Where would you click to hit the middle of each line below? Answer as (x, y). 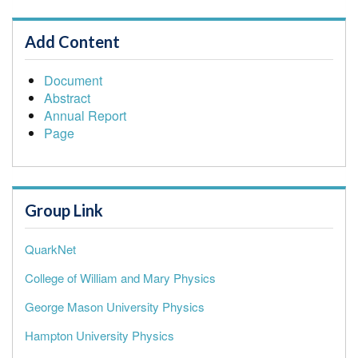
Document (73, 80)
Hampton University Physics (99, 335)
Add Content (72, 41)
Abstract (67, 97)
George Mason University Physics (115, 306)
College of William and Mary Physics (120, 277)
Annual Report (85, 115)
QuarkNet (50, 249)
